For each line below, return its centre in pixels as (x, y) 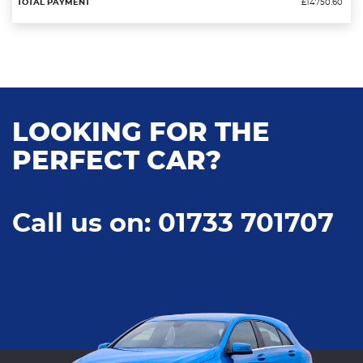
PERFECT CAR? (117, 162)
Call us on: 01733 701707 (173, 224)
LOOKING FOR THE (141, 133)
